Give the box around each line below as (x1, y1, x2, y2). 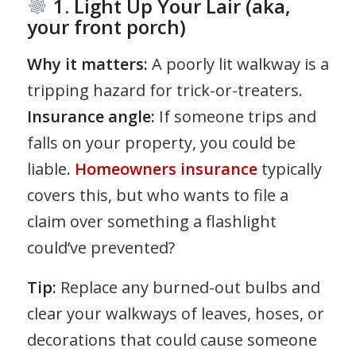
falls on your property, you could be (26, 131, 296, 153)
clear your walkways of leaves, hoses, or (26, 302, 324, 324)
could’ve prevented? (26, 236, 175, 258)
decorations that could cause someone (26, 328, 317, 350)
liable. (26, 157, 75, 180)
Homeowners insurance (74, 157, 257, 180)
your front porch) (26, 13, 186, 40)
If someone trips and (154, 105, 316, 127)
